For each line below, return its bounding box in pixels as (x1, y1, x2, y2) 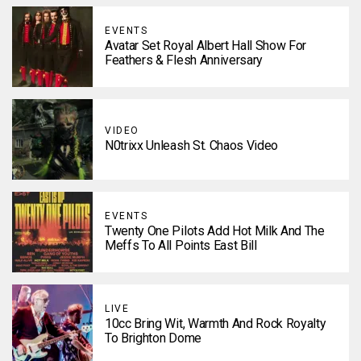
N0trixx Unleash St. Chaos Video (105, 138, 279, 153)
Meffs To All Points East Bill (105, 238, 257, 253)
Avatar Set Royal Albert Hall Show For (105, 38, 307, 53)
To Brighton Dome (105, 330, 201, 346)
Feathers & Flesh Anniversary (105, 52, 263, 68)
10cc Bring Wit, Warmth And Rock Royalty (105, 316, 326, 331)
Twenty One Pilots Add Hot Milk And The (105, 223, 325, 239)
